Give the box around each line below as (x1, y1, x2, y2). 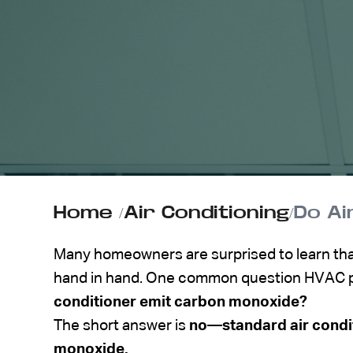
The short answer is (54, 318, 189, 333)
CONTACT (160, 77, 251, 96)
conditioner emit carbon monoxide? (54, 294, 307, 310)
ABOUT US (160, 33, 263, 52)
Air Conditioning (124, 203, 289, 222)
